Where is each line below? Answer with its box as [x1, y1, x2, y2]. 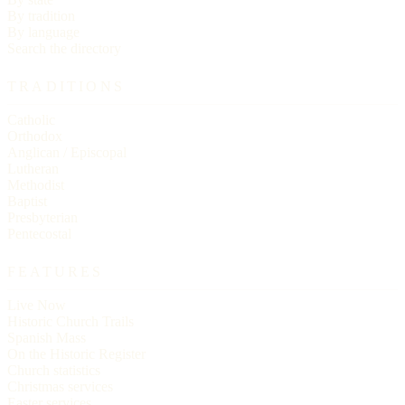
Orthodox [7, 127, 62, 144]
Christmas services [7, 378, 113, 394]
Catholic [7, 111, 55, 127]
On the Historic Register [7, 345, 146, 362]
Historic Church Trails [7, 313, 134, 329]
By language [7, 24, 80, 40]
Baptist [7, 193, 47, 209]
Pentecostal [7, 225, 71, 241]
